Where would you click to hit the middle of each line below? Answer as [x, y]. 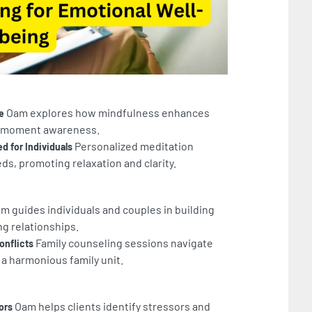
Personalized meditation [133, 146]
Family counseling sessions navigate [123, 243]
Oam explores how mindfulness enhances [107, 113]
